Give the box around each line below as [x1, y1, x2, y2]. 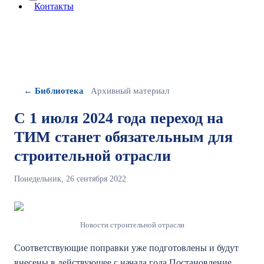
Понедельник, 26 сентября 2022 [14, 174, 126, 183]
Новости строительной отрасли [80, 220, 184, 229]
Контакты [34, 1, 74, 11]
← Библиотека [24, 86, 84, 95]
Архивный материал [91, 86, 169, 95]
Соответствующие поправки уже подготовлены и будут [14, 243, 239, 253]
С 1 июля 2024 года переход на [14, 110, 223, 127]
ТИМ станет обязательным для [14, 128, 233, 146]
